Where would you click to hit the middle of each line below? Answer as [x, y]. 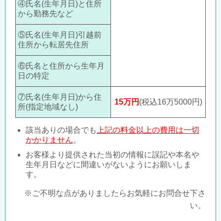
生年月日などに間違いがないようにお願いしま [109, 165]
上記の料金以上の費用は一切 [148, 130]
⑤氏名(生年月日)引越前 [59, 35]
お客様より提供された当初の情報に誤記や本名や [112, 155]
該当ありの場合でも [61, 130]
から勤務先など [45, 14]
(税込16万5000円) [170, 102]
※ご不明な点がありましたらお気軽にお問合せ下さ [115, 193]
